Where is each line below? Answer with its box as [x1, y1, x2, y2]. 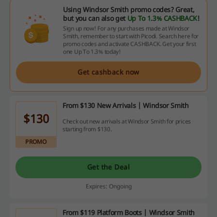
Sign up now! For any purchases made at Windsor [63, 24, 190, 32]
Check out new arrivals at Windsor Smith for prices [62, 117, 191, 126]
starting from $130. [62, 125, 112, 134]
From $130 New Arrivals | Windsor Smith [62, 100, 189, 110]
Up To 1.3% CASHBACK [127, 13, 198, 23]
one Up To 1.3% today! [63, 47, 121, 56]
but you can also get [63, 13, 127, 23]
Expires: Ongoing [85, 182, 132, 190]
